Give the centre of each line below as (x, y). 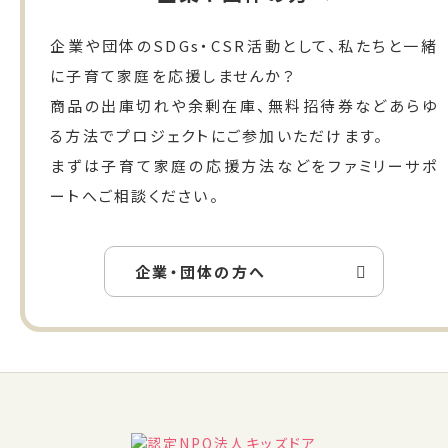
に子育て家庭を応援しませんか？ (173, 76)
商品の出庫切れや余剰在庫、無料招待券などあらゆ (244, 106)
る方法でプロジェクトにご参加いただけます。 (217, 136)
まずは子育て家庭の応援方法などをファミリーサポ (244, 166)
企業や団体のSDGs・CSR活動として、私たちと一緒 (244, 46)
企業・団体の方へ (200, 272)
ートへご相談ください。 (135, 196)
